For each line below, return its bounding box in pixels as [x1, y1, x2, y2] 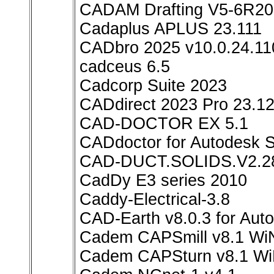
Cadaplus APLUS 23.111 [80, 20, 262, 39]
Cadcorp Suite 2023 [80, 76, 227, 95]
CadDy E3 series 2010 [80, 171, 247, 190]
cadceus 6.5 [80, 57, 170, 76]
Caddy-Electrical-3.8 [80, 190, 230, 209]
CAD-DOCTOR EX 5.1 [80, 114, 248, 133]
